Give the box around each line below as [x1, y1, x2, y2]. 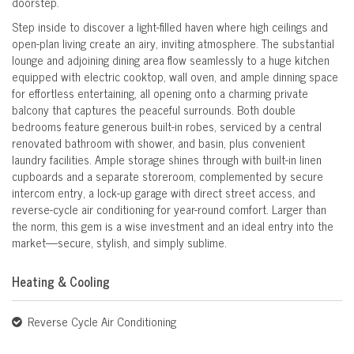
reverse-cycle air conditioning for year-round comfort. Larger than [12, 199, 326, 220]
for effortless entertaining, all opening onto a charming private [12, 83, 308, 104]
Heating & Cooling [12, 271, 110, 292]
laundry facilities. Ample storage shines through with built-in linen [12, 149, 322, 170]
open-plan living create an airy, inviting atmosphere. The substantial [12, 33, 334, 54]
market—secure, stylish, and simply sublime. [12, 232, 227, 253]
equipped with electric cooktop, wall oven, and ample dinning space [12, 66, 338, 87]
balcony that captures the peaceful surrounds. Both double [12, 100, 296, 120]
